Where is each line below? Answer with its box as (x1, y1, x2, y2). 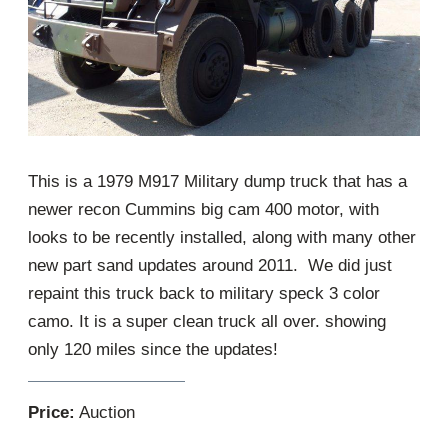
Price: (28, 402, 75, 422)
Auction (75, 402, 135, 422)
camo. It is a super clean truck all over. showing (28, 311, 386, 331)
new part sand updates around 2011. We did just (28, 255, 392, 275)
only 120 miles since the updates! (28, 339, 278, 359)
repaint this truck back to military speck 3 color (28, 283, 380, 303)
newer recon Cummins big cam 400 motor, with (28, 199, 379, 219)
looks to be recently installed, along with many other (28, 227, 416, 247)
